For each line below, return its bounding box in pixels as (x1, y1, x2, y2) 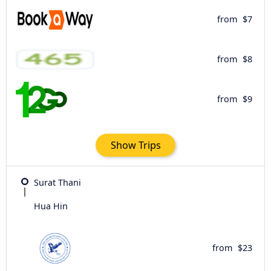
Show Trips (110, 138, 161, 152)
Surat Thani (34, 176, 81, 188)
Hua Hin (34, 200, 68, 212)
